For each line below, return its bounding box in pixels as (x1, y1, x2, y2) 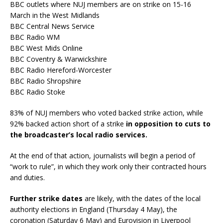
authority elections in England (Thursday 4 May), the (10, 205, 177, 215)
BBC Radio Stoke (10, 87, 65, 97)
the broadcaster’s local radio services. (10, 130, 147, 140)
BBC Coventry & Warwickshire (10, 54, 107, 64)
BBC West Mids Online (10, 43, 83, 53)
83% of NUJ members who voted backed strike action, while (10, 108, 203, 118)
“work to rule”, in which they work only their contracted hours (10, 162, 207, 172)
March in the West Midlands (10, 10, 100, 20)
